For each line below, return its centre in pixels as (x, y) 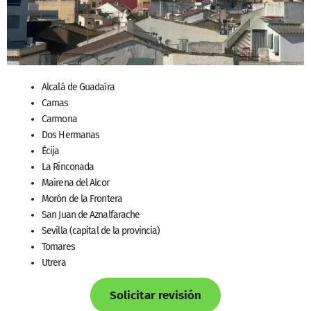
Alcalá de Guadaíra (78, 87)
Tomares (58, 247)
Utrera (54, 263)
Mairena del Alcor (75, 183)
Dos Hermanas (71, 135)
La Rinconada (68, 167)
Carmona (59, 119)
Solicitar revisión (155, 296)
